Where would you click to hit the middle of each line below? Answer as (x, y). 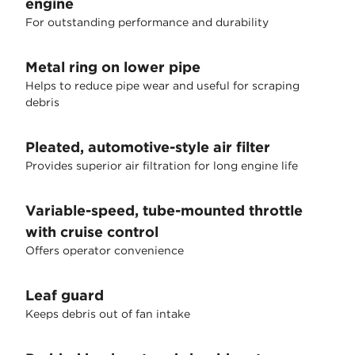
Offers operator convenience (105, 250)
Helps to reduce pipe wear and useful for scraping (162, 86)
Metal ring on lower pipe (113, 67)
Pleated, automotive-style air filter (148, 147)
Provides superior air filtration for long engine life (163, 166)
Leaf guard (65, 295)
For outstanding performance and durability (147, 22)
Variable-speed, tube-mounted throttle (164, 210)
